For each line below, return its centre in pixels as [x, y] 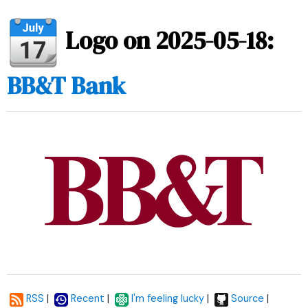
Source [247, 299]
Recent [88, 299]
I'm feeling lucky [168, 299]
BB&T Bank [66, 86]
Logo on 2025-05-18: [170, 41]
